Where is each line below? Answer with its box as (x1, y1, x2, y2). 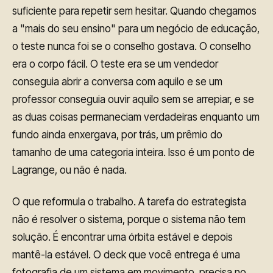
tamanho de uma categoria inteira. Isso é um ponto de (12, 146, 255, 158)
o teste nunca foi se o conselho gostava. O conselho (12, 40, 251, 52)
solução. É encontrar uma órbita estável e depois (12, 231, 233, 244)
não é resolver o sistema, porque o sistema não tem (12, 213, 246, 226)
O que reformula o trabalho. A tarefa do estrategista (12, 196, 246, 208)
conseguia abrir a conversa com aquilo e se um (12, 75, 222, 88)
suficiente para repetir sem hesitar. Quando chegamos (12, 4, 257, 17)
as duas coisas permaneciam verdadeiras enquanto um (12, 110, 260, 123)
